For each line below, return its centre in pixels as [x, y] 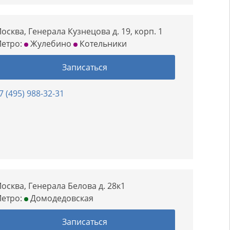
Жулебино [50, 44]
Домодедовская [61, 198]
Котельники [102, 44]
